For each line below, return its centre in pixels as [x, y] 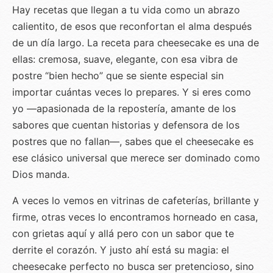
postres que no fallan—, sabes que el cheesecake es [133, 142]
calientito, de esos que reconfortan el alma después [132, 27]
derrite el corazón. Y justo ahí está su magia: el [121, 250]
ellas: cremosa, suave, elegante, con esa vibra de [125, 59]
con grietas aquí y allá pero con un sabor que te [123, 234]
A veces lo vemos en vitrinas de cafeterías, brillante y [136, 201]
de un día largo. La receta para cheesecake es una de [136, 43]
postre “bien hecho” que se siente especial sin [118, 76]
